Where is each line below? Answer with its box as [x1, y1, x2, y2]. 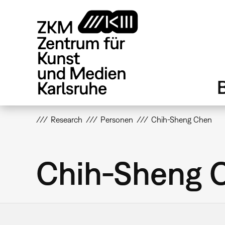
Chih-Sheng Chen [151, 115, 212, 125]
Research [51, 115, 83, 125]
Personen [100, 115, 134, 125]
